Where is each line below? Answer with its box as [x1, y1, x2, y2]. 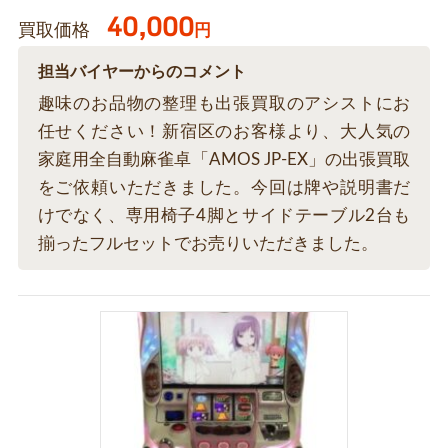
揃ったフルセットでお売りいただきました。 [37, 235, 378, 253]
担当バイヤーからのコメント [37, 64, 246, 81]
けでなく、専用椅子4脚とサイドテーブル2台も [37, 207, 411, 225]
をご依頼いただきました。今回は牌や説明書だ [37, 179, 411, 197]
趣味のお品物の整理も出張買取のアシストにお [37, 95, 411, 113]
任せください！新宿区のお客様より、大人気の [37, 123, 411, 141]
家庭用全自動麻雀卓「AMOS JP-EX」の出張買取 [37, 151, 411, 169]
